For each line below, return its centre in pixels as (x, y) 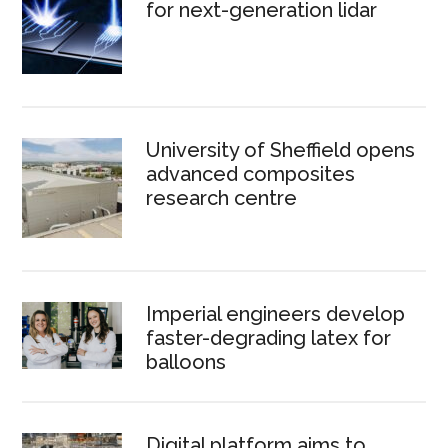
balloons (186, 361)
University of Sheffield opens (281, 149)
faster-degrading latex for (269, 337)
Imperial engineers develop (276, 313)
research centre (222, 197)
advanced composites (251, 173)
